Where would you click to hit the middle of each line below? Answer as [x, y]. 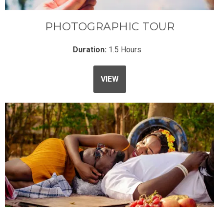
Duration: [91, 50]
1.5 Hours [125, 50]
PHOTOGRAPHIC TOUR [109, 27]
